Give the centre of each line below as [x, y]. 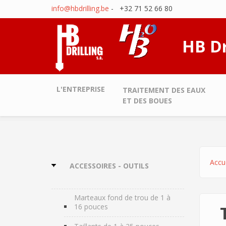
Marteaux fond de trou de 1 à [122, 197]
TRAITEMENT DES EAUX [164, 90]
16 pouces [91, 207]
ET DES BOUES [147, 101]
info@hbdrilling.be [80, 8]
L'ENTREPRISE [81, 89]
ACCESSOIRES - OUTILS [109, 166]
